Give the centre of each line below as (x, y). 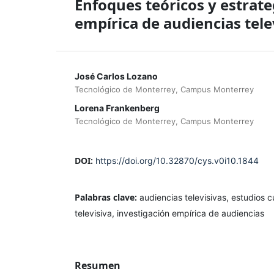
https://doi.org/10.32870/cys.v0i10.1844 (177, 160)
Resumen (98, 265)
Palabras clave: (107, 197)
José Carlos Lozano (116, 76)
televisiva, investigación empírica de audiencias (169, 213)
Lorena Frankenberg (117, 108)
